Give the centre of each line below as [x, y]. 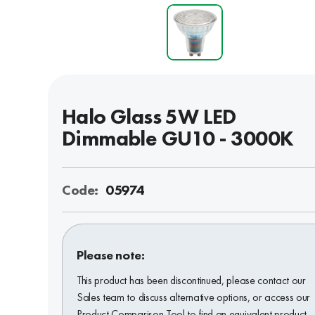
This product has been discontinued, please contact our [191, 280]
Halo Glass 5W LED [149, 116]
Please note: [111, 255]
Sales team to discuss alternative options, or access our [194, 297]
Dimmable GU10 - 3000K [178, 138]
